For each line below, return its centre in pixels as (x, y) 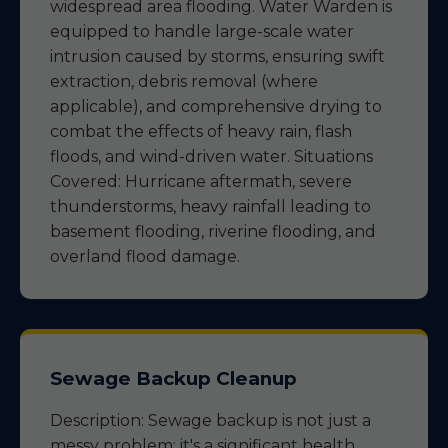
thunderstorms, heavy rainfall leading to (210, 206)
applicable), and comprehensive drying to (216, 106)
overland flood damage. (145, 256)
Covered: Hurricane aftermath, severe (201, 181)
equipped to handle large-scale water (202, 31)
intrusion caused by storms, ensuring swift (217, 56)
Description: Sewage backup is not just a (210, 420)
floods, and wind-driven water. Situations (211, 156)
